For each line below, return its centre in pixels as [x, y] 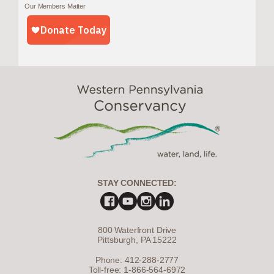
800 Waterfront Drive [137, 230]
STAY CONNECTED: [137, 183]
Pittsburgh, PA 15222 [137, 239]
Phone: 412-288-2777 [137, 260]
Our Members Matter [55, 6]
